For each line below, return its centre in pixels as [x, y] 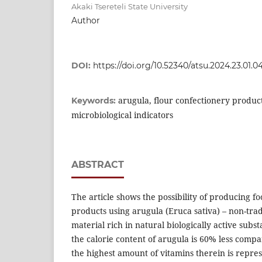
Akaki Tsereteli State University [130, 6]
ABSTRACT [98, 164]
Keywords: [95, 100]
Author [86, 20]
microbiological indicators [122, 115]
